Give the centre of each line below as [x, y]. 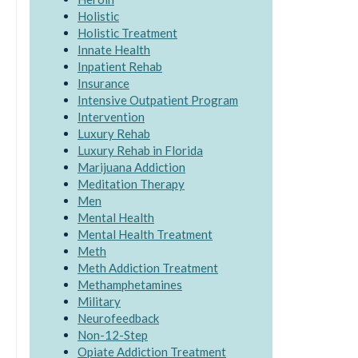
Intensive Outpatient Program [158, 100]
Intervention [111, 117]
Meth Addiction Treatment [148, 268]
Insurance [103, 83]
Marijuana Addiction [131, 167]
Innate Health [114, 50]
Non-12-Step [113, 335]
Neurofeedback [118, 318]
